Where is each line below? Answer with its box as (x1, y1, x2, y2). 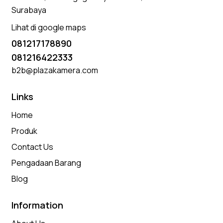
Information (11, 199, 64, 211)
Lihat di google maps (11, 22, 87, 33)
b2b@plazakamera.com (11, 65, 99, 76)
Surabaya (11, 4, 47, 15)
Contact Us (11, 141, 54, 153)
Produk (11, 125, 38, 137)
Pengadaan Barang (11, 157, 82, 169)
